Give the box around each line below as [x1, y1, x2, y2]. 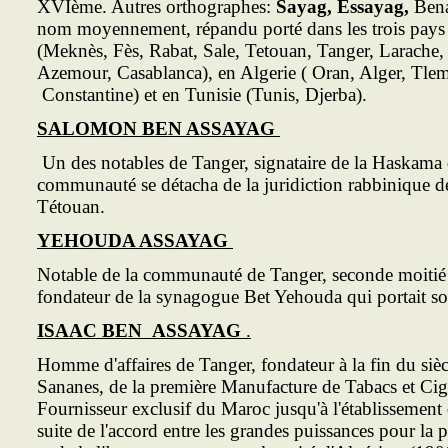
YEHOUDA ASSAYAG [37, 230, 228, 251]
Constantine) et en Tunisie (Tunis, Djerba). [37, 84, 367, 105]
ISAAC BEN [37, 320, 147, 341]
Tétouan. [37, 196, 105, 217]
